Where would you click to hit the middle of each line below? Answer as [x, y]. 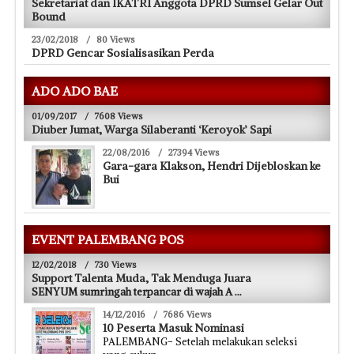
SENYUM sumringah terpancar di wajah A [133, 292]
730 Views [116, 264]
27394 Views [194, 152]
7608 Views [119, 116]
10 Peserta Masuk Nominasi [173, 328]
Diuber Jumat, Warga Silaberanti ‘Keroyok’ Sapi [152, 129]
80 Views [116, 39]
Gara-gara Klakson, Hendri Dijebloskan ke [212, 166]
